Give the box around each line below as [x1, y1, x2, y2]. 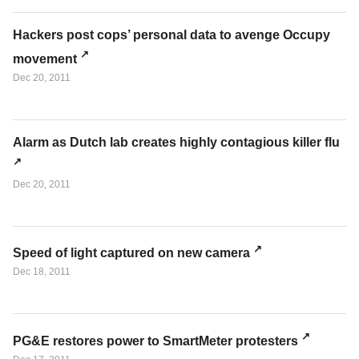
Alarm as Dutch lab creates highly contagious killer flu [13, 135, 340, 149]
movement [13, 51, 77, 66]
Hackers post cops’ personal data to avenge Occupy [13, 28, 330, 42]
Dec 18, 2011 [13, 266, 71, 278]
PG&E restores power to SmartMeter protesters [13, 333, 298, 348]
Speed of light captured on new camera [13, 246, 250, 260]
